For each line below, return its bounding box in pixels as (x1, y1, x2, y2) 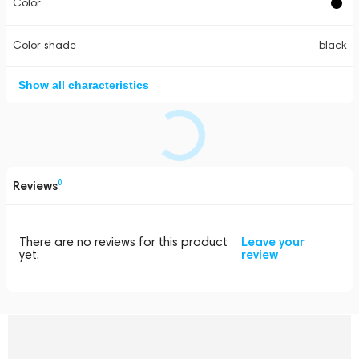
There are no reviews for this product (19, 234, 228, 249)
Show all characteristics (18, 79, 149, 91)
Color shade (13, 38, 76, 52)
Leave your (240, 234, 305, 249)
